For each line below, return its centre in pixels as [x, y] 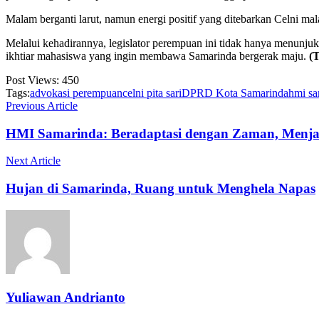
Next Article [33, 161]
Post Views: [32, 80]
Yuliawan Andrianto [66, 298]
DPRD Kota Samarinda [235, 93]
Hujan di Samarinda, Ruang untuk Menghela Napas [161, 188]
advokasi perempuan [76, 93]
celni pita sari [152, 93]
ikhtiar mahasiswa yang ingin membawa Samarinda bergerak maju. [157, 56]
